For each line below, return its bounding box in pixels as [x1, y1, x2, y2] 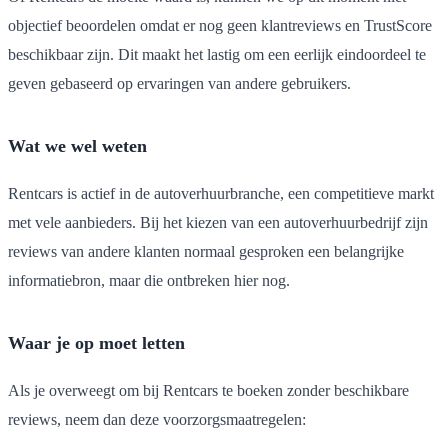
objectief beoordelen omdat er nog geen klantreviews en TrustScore [8, 16, 432, 34]
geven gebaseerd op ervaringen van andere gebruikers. [8, 74, 351, 92]
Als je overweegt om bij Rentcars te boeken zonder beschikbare [8, 381, 409, 399]
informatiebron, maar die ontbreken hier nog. [8, 271, 290, 289]
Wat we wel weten [8, 135, 147, 156]
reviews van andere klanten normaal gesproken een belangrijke [8, 242, 404, 260]
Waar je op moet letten [8, 332, 185, 353]
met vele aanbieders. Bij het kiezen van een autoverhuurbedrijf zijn [8, 213, 428, 231]
